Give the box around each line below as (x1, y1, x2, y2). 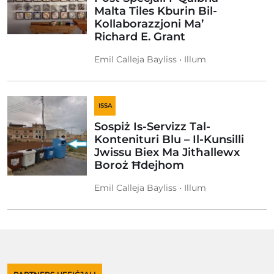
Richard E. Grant (94, 30, 185, 43)
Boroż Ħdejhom (94, 158, 184, 172)
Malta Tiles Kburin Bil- (94, 4, 217, 18)
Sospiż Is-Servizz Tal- (94, 120, 210, 133)
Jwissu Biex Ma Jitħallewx (94, 146, 240, 159)
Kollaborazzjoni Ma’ (94, 17, 204, 31)
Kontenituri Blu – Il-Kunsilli (94, 133, 244, 146)
